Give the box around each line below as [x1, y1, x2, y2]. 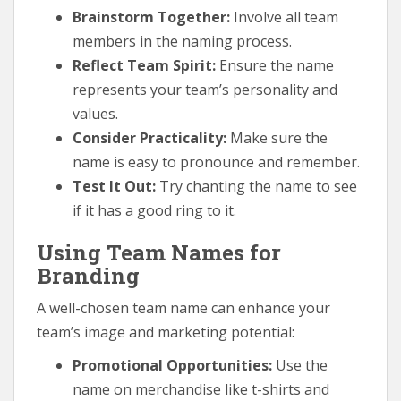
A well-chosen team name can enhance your [37, 297, 330, 318]
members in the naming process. [73, 30, 292, 51]
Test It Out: [73, 175, 156, 196]
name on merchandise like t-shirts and [73, 379, 329, 399]
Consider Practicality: [73, 127, 226, 148]
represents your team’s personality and [73, 79, 337, 99]
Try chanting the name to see [156, 175, 357, 196]
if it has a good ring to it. [73, 200, 236, 220]
